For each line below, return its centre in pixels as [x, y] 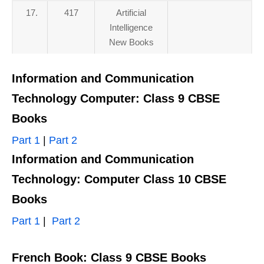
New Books [131, 42]
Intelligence [131, 27]
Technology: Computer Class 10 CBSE [119, 179]
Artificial [131, 13]
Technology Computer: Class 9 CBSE [116, 98]
